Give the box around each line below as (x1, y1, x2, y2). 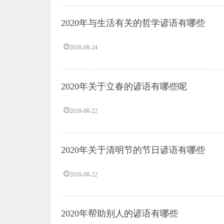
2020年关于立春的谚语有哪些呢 (61, 81, 187, 91)
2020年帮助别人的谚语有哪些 (61, 208, 178, 218)
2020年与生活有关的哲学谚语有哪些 (61, 18, 205, 28)
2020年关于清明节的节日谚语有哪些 (61, 145, 205, 155)
